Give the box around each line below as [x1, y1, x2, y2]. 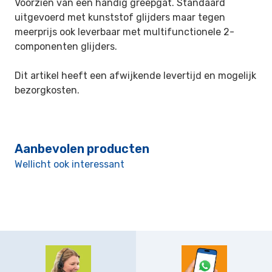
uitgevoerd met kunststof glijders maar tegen [15, 12, 225, 23]
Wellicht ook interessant [15, 158, 124, 170]
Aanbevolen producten [15, 141, 149, 156]
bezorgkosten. [15, 84, 80, 96]
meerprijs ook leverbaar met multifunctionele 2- [15, 26, 234, 38]
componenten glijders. [15, 41, 117, 52]
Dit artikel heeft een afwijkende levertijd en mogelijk [15, 70, 256, 81]
